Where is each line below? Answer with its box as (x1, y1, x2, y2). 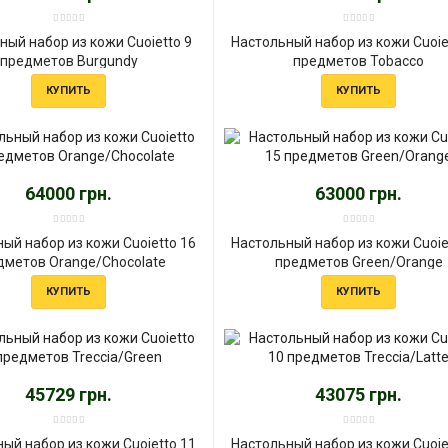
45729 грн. (25, 383, 113, 405)
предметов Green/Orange (274, 253, 443, 270)
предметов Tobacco (293, 52, 425, 69)
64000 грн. (25, 182, 113, 204)
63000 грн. (315, 182, 403, 204)
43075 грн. (315, 383, 403, 405)
